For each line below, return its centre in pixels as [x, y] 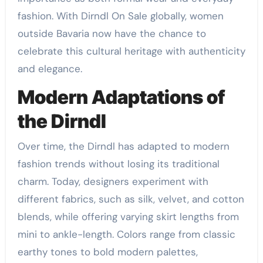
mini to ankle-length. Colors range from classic [126, 234]
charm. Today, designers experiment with [113, 181]
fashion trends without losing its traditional [118, 163]
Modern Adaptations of [121, 97]
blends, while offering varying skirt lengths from [128, 216]
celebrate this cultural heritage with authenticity [131, 51]
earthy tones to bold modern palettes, [107, 252]
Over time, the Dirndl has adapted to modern [123, 146]
